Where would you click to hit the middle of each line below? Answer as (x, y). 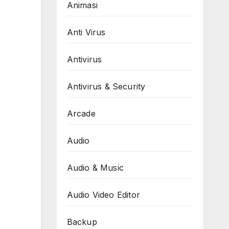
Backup (82, 222)
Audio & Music (95, 168)
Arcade (81, 114)
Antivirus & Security (106, 87)
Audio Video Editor (104, 195)
